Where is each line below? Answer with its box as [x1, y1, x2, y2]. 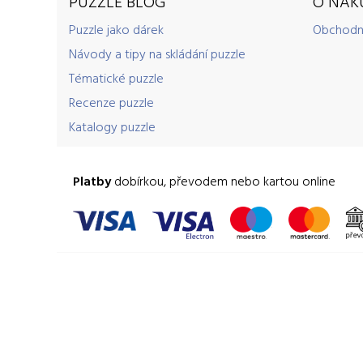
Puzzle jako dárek [68, 19, 164, 39]
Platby [72, 171, 111, 190]
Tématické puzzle [68, 68, 164, 88]
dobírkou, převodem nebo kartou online [110, 171, 335, 190]
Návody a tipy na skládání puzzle [68, 44, 246, 63]
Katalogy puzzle [68, 117, 156, 136]
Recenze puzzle [68, 92, 154, 112]
